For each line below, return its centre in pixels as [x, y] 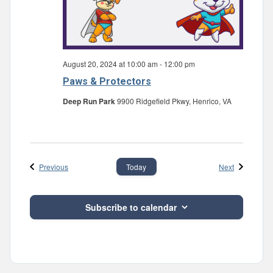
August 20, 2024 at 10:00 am [110, 63]
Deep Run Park [90, 101]
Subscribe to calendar [131, 207]
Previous [54, 166]
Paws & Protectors [107, 81]
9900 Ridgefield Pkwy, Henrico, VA [174, 101]
